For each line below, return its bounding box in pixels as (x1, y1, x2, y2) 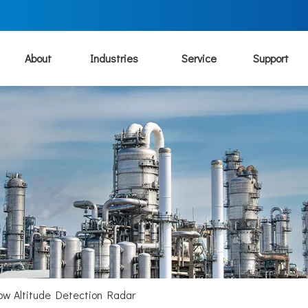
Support (253, 51, 289, 65)
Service (181, 51, 217, 65)
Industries (90, 51, 139, 65)
